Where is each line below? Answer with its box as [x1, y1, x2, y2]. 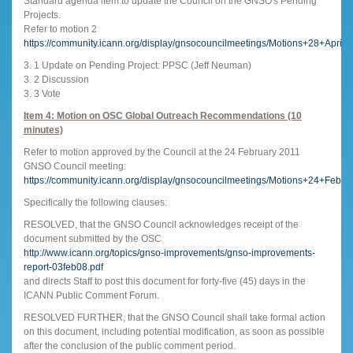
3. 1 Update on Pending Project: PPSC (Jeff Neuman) [24, 59, 251, 71]
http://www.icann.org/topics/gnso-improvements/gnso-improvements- [24, 247, 315, 258]
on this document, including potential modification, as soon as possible [24, 325, 325, 337]
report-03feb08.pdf [24, 261, 103, 273]
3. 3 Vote [24, 87, 61, 99]
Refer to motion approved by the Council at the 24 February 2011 [24, 146, 300, 158]
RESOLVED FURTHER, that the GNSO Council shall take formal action [24, 311, 325, 323]
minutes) [24, 124, 63, 136]
